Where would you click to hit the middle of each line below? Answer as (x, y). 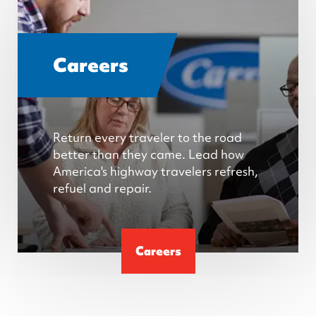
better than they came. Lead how (149, 154)
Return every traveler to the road (148, 137)
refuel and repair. (103, 188)
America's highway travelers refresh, (156, 171)
